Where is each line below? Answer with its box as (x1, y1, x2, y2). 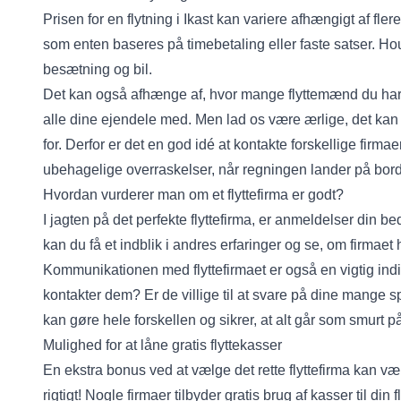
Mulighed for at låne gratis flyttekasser (43, 337, 282, 353)
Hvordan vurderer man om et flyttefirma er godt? (43, 187, 344, 202)
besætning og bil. (43, 62, 152, 77)
